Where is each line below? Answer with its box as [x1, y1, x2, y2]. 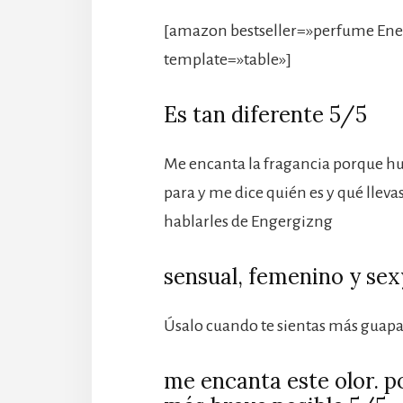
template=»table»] [164, 50, 291, 69]
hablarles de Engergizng [164, 212, 333, 231]
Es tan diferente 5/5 [164, 101, 367, 130]
